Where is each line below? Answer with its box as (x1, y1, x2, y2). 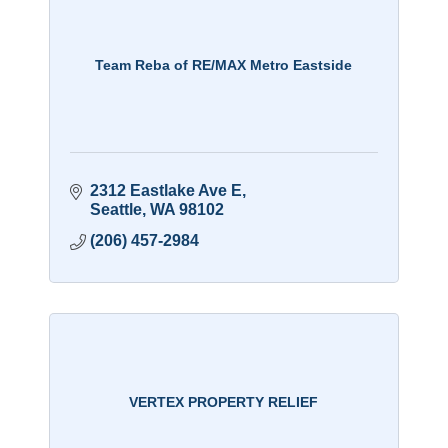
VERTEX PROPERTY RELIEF (129, 393, 319, 410)
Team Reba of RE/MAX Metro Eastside (95, 56, 353, 73)
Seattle (89, 201, 142, 219)
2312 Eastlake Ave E (89, 182, 242, 200)
